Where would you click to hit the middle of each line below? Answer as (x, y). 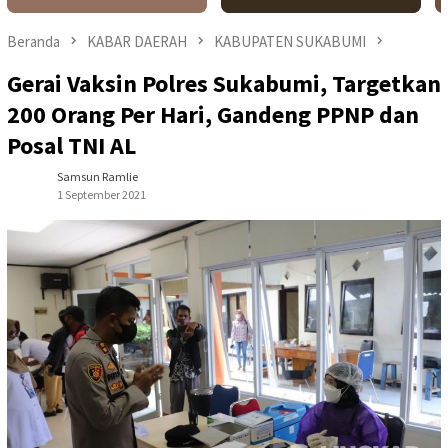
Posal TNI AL (71, 146)
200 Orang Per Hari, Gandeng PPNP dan (213, 115)
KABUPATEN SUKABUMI (290, 41)
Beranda (33, 41)
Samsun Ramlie (97, 177)
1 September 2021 (101, 195)
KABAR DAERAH (137, 41)
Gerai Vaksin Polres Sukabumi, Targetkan (224, 84)
